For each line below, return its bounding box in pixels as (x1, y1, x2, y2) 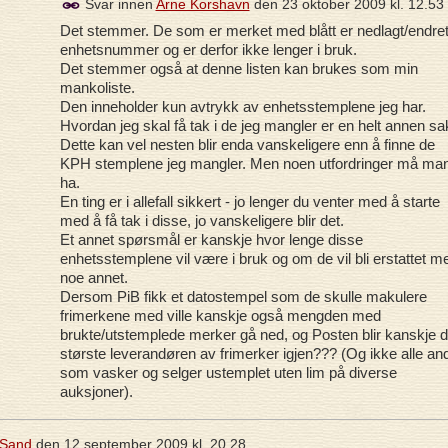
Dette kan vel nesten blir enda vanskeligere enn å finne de (59, 135, 435, 153)
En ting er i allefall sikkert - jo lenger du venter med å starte (59, 192, 440, 210)
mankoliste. (59, 78, 135, 96)
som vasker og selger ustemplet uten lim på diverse (59, 363, 397, 381)
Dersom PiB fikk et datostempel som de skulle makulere (59, 287, 427, 305)
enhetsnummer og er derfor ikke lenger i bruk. (59, 40, 357, 58)
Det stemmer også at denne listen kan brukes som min (59, 59, 418, 77)
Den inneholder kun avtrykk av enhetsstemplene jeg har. (59, 97, 426, 115)
